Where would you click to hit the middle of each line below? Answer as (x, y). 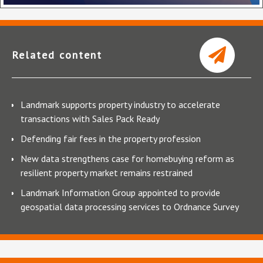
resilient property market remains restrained (107, 172)
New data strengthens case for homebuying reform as (127, 158)
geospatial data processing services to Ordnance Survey (130, 206)
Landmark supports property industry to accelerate (120, 104)
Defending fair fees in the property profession (111, 138)
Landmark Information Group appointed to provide (120, 192)
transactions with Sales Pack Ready (90, 118)
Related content (57, 55)
